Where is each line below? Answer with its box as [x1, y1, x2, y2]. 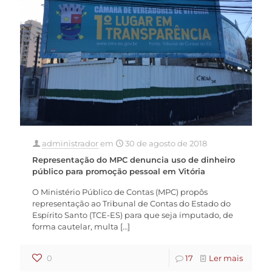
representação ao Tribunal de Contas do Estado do [32, 198, 231, 208]
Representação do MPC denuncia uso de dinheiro [32, 154, 235, 165]
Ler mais [209, 253, 243, 263]
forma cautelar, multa [32, 221, 118, 231]
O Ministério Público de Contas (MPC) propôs [32, 186, 208, 197]
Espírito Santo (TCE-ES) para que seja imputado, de [32, 209, 233, 220]
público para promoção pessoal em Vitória [32, 166, 205, 176]
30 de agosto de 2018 [125, 138, 207, 148]
